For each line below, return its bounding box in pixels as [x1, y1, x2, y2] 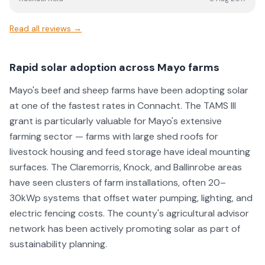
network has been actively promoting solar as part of [9, 222, 240, 235]
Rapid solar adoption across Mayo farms [9, 60, 219, 75]
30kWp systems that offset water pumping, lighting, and [9, 192, 253, 204]
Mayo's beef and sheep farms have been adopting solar [9, 84, 248, 96]
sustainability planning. [9, 238, 107, 250]
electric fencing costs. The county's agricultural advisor [9, 207, 249, 219]
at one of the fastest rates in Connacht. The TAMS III [9, 99, 236, 112]
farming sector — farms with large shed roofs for [9, 130, 218, 143]
